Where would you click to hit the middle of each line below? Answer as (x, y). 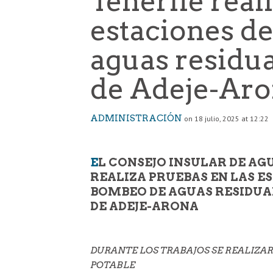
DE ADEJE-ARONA (144, 206)
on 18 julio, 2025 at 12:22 (226, 118)
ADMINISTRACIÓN (136, 118)
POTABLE (113, 265)
